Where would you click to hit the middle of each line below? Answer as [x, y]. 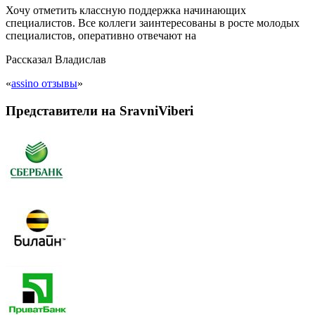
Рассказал [30, 59]
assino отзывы [44, 83]
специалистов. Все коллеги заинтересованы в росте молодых [153, 23]
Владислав [81, 59]
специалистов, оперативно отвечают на [101, 36]
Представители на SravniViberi [99, 110]
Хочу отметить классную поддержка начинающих [126, 10]
